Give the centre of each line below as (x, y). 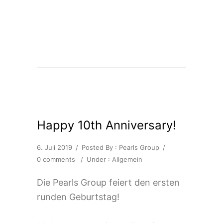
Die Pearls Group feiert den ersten (108, 182)
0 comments (56, 159)
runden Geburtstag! (78, 197)
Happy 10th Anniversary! (107, 125)
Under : (99, 159)
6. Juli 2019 (55, 147)
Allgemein (127, 159)
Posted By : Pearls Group (120, 147)
